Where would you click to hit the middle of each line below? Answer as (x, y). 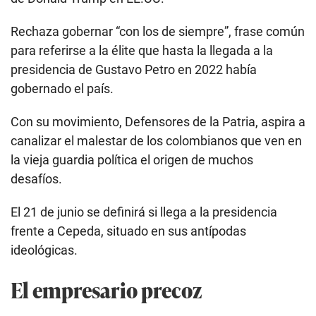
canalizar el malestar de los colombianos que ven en (156, 140)
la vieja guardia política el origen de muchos (132, 159)
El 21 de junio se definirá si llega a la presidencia (144, 212)
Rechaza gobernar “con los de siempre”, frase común (158, 31)
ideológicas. (44, 250)
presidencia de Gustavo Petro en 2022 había (134, 69)
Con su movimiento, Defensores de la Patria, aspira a (158, 121)
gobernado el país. (62, 88)
